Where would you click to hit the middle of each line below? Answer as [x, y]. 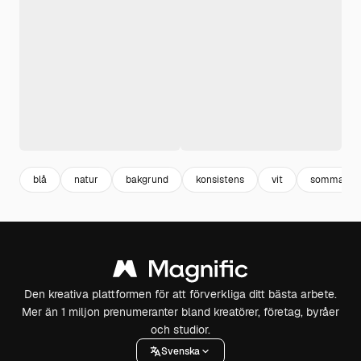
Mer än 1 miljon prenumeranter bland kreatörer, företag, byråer [180, 312]
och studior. [180, 330]
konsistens [220, 179]
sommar [329, 179]
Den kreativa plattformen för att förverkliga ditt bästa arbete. [180, 294]
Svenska [180, 351]
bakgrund [147, 179]
